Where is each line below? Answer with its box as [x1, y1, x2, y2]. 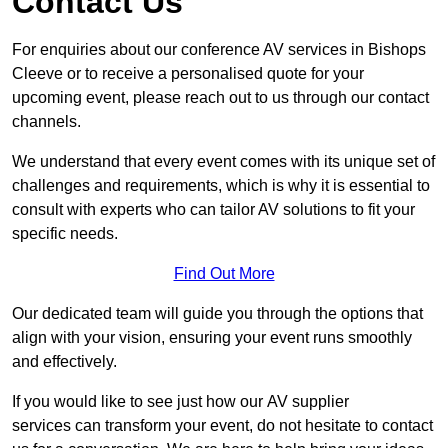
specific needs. [12, 224, 118, 242]
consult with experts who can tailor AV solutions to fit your [12, 200, 415, 218]
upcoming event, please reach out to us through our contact [12, 88, 429, 106]
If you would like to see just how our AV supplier [12, 392, 349, 410]
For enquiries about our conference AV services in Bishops [12, 40, 426, 58]
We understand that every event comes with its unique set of [12, 152, 435, 170]
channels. [12, 112, 81, 130]
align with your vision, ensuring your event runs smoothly [12, 328, 412, 346]
